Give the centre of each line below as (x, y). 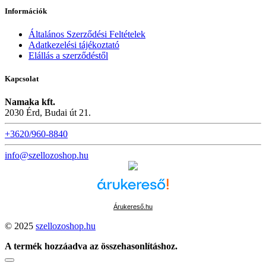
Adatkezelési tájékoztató (74, 45)
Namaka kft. (30, 102)
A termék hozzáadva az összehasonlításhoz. (91, 246)
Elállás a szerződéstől (68, 55)
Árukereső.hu (133, 207)
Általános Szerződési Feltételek (87, 34)
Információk (26, 11)
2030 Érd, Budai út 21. (48, 113)
